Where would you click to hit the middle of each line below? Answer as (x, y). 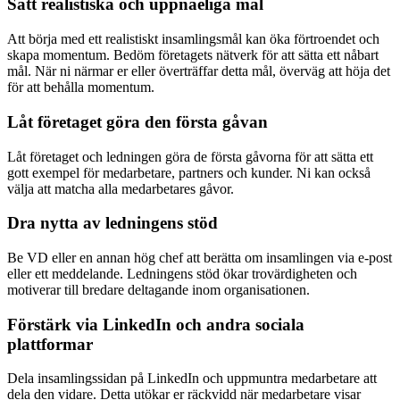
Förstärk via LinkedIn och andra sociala (156, 324)
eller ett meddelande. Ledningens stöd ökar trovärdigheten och (182, 273)
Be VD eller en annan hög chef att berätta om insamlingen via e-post (200, 257)
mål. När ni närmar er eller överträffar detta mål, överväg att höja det (199, 71)
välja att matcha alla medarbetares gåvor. (121, 188)
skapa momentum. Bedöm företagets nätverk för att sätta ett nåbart (193, 55)
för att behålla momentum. (81, 87)
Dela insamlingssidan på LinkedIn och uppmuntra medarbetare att (192, 379)
